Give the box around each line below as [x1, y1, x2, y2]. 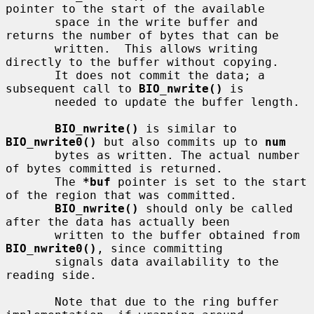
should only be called [139, 201, 293, 215]
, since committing [97, 241, 223, 255]
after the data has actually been [6, 214, 230, 228]
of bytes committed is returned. [6, 161, 223, 175]
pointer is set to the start [111, 175, 307, 189]
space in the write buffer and [6, 15, 55, 29]
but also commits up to [97, 135, 265, 149]
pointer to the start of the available [6, 1, 265, 15]
